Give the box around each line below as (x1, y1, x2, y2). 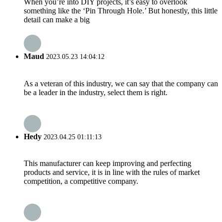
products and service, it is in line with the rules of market (24, 168, 200, 177)
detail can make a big (24, 15, 90, 24)
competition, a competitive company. (24, 177, 138, 186)
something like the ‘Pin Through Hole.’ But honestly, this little (24, 6, 218, 15)
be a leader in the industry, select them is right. (24, 88, 167, 97)
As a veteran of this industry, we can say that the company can (24, 79, 218, 88)
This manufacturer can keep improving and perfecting (24, 159, 191, 168)
